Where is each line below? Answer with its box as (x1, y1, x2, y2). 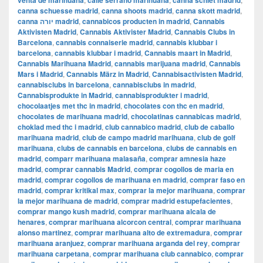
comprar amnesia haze (149, 153, 226, 164)
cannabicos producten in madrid (82, 16, 190, 27)
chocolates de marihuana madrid (18, 111, 127, 122)
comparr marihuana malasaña (45, 153, 146, 164)
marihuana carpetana (18, 248, 89, 259)
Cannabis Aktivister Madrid (80, 26, 171, 38)
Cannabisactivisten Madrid (152, 69, 241, 80)
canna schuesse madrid (18, 5, 98, 16)
